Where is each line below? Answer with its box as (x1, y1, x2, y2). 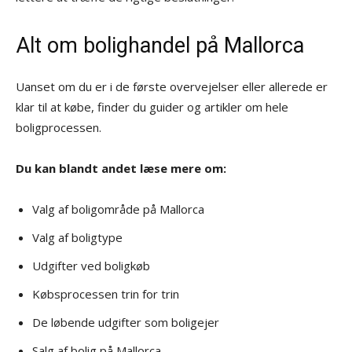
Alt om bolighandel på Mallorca (16, 32, 304, 58)
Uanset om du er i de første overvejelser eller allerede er (16, 78, 328, 94)
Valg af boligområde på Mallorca (32, 200, 204, 217)
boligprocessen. (16, 119, 101, 135)
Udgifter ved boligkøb (32, 257, 150, 273)
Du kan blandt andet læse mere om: (16, 159, 226, 176)
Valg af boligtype (32, 229, 123, 245)
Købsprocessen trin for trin (32, 285, 179, 302)
